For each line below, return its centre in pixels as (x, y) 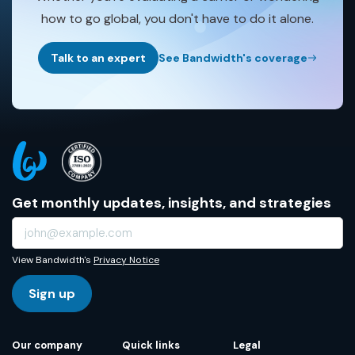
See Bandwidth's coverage (233, 58)
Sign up (52, 294)
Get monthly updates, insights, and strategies (172, 202)
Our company (47, 345)
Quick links (151, 345)
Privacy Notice (126, 260)
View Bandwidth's (53, 260)
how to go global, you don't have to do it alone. (177, 19)
